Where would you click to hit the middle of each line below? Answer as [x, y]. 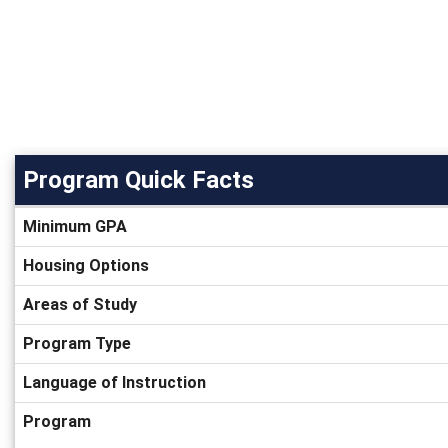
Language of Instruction [114, 382]
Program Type [77, 343]
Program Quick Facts [138, 179]
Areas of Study [80, 304]
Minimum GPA [75, 226]
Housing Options [86, 265]
